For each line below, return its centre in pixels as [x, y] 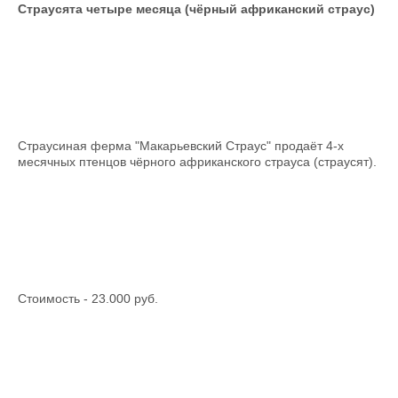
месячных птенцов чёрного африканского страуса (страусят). [197, 162]
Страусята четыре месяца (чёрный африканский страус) [196, 9]
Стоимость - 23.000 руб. [88, 298]
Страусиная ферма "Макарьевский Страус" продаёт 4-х [181, 146]
